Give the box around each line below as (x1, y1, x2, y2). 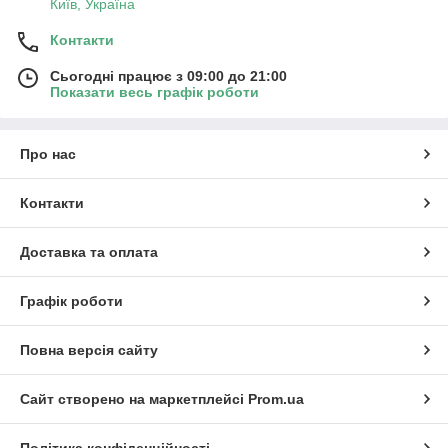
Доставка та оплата (20, 244, 158, 261)
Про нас (20, 146, 76, 163)
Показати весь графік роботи (50, 84, 259, 101)
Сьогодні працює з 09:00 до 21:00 (50, 68, 287, 85)
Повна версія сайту (20, 342, 158, 359)
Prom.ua (248, 391, 304, 408)
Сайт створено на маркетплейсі (20, 391, 248, 408)
